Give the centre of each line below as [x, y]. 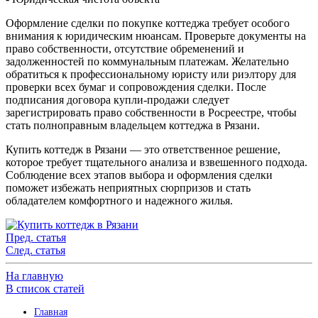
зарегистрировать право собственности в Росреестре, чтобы [151, 113]
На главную [34, 276]
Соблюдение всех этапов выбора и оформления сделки [139, 175]
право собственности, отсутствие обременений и [125, 49]
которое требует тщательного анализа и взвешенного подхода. [157, 163]
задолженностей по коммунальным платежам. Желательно [147, 62]
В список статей [45, 289]
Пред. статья [36, 238]
